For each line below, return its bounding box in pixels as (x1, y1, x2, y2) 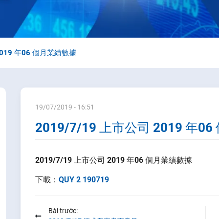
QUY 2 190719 (59, 175, 109, 185)
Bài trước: (48, 207, 78, 215)
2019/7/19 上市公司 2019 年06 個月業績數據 (35, 155, 193, 165)
